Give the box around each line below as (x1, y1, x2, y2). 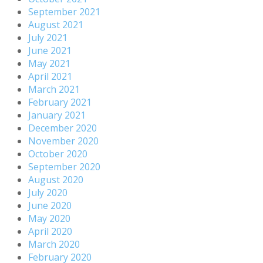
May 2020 (28, 211, 70, 225)
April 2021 (28, 69, 72, 83)
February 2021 (28, 95, 92, 109)
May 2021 (28, 56, 70, 70)
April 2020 (28, 224, 72, 238)
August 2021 (28, 18, 83, 31)
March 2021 (28, 82, 80, 96)
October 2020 (28, 147, 87, 160)
